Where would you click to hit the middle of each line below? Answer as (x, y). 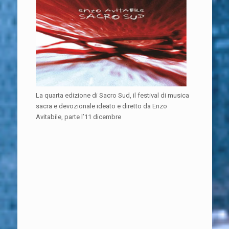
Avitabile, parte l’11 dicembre (79, 117)
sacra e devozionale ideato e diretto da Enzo (101, 106)
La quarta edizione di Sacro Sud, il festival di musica (112, 95)
